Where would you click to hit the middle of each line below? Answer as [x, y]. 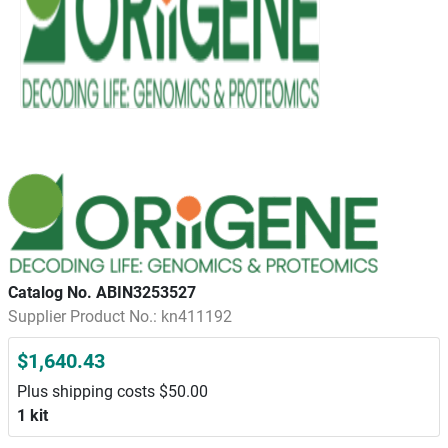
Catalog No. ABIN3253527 [102, 292]
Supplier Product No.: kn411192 [120, 316]
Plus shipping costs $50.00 [112, 391]
